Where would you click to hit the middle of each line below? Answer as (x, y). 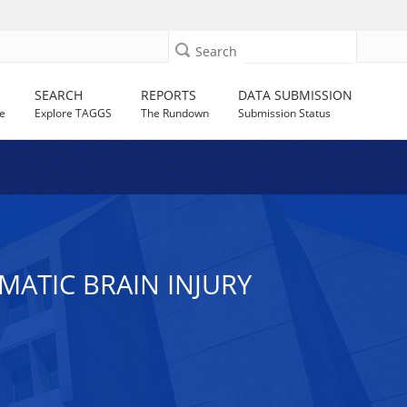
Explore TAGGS (74, 113)
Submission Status (285, 113)
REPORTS (169, 95)
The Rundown (175, 113)
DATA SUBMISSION (296, 95)
